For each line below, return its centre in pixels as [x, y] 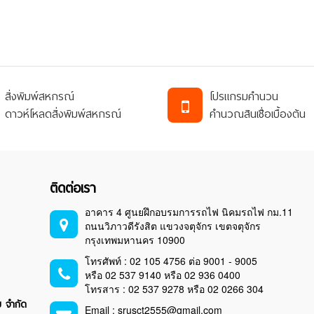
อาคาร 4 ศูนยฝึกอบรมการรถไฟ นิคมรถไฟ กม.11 [189, 212]
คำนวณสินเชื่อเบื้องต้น [258, 114]
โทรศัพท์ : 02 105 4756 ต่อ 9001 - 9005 [171, 261]
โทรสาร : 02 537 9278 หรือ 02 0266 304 [175, 289]
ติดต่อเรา [73, 189]
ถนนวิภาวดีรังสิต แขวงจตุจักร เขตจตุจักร [173, 226]
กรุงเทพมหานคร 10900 [135, 240]
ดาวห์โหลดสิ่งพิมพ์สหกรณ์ [63, 114]
